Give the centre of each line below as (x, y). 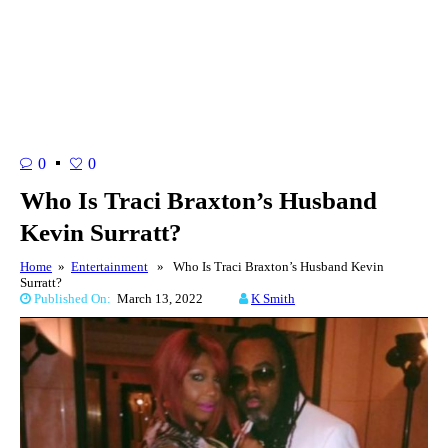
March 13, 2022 (176, 298)
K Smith (273, 298)
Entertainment (109, 266)
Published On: (74, 298)
